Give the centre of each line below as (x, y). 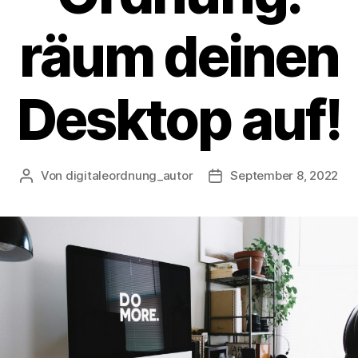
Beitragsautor (64, 176)
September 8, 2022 (284, 175)
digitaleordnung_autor (129, 175)
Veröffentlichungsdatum (284, 176)
